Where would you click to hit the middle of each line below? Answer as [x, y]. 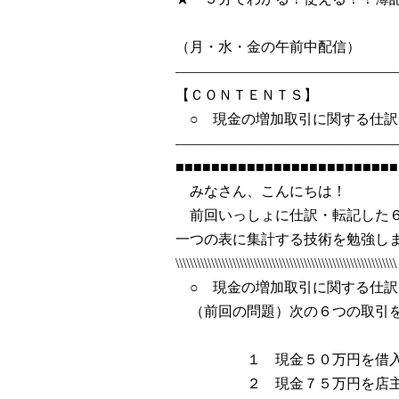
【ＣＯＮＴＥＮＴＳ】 [247, 95]
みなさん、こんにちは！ [261, 191]
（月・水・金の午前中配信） [268, 47]
